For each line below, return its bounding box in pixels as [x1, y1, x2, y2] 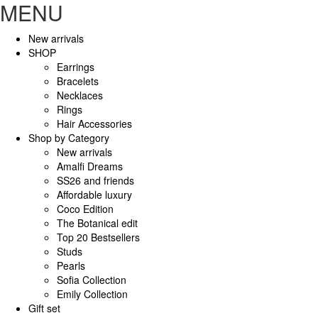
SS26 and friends [57, 172, 134, 187]
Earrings [57, 59, 94, 74]
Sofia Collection [57, 272, 126, 287]
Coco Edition [57, 201, 114, 216]
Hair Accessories [57, 116, 132, 131]
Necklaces [57, 87, 103, 102]
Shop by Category [28, 130, 109, 145]
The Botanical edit [57, 215, 138, 230]
